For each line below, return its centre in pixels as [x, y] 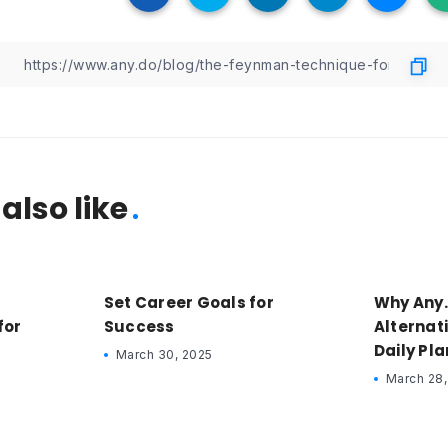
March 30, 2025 [164, 355]
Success [139, 327]
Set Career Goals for [188, 303]
